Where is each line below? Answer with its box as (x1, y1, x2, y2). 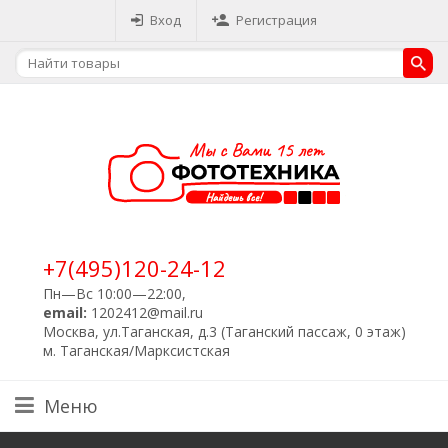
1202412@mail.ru (86, 303, 203, 322)
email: (42, 303, 87, 322)
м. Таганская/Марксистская (42, 341, 230, 360)
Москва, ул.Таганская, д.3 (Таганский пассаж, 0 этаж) (42, 322, 406, 341)
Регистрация (236, 11, 317, 29)
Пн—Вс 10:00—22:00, (42, 284, 186, 303)
